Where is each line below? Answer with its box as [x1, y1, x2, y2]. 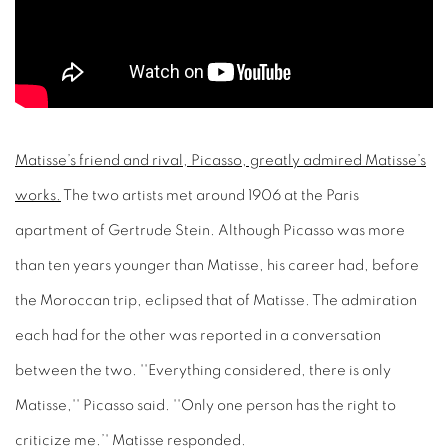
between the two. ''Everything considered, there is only [15, 363, 391, 379]
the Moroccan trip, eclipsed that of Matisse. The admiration [15, 293, 417, 309]
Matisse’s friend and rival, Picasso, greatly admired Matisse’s [15, 153, 426, 169]
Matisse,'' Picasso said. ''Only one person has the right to [15, 398, 396, 414]
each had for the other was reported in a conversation [15, 328, 381, 344]
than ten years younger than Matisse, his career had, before [15, 258, 419, 274]
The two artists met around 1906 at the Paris [61, 188, 359, 204]
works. [15, 188, 61, 204]
